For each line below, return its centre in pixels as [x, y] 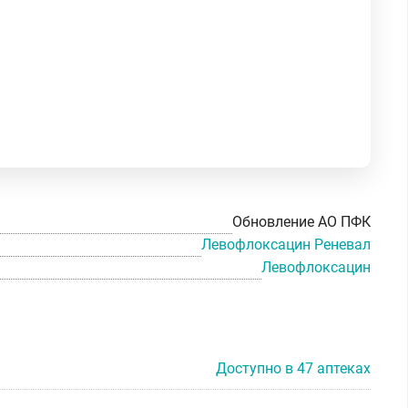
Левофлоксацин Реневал [286, 244]
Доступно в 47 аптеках [293, 368]
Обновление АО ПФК [301, 222]
